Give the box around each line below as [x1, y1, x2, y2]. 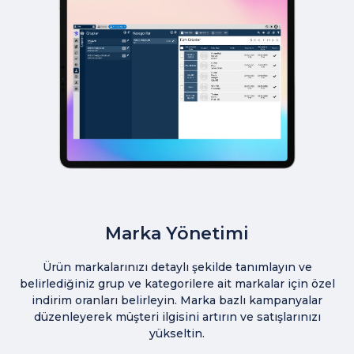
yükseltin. [149, 326, 205, 341]
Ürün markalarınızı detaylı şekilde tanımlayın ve [42, 259, 312, 274]
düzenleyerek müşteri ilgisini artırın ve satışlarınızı [33, 309, 321, 324]
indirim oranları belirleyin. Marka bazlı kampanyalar [32, 292, 322, 307]
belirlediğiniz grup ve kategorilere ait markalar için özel [19, 276, 335, 291]
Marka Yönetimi [105, 222, 249, 244]
